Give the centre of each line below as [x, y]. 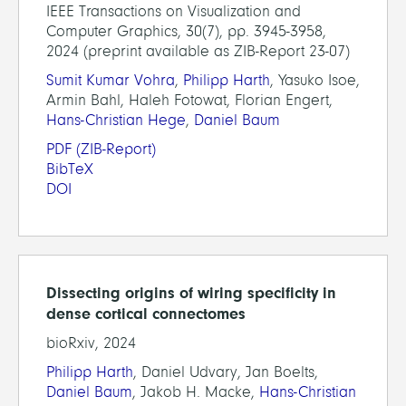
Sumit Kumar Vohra [111, 80]
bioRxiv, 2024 [91, 343]
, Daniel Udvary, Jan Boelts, [226, 372]
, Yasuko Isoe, [315, 80]
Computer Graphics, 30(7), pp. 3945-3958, [186, 31]
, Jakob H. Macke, [196, 391]
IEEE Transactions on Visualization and [174, 11]
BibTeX [70, 169]
